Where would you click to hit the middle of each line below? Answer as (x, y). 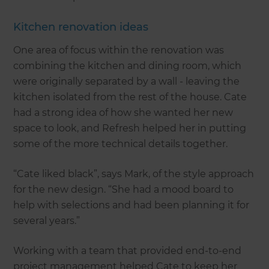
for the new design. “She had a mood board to (124, 189)
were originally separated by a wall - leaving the (127, 81)
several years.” (48, 220)
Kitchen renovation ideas (81, 27)
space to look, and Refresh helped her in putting (130, 128)
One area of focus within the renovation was (119, 50)
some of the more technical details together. (121, 144)
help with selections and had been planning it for (131, 205)
